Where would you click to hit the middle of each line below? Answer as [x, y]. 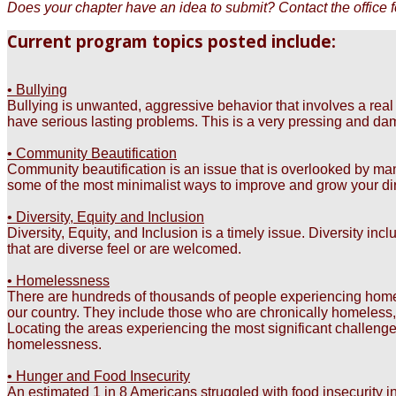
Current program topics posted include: [171, 41]
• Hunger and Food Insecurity [99, 376]
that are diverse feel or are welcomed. [124, 249]
